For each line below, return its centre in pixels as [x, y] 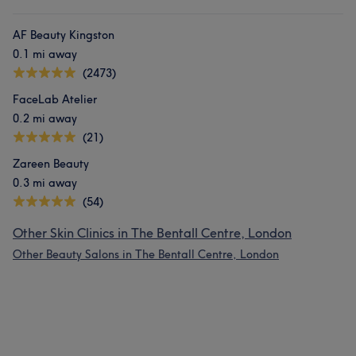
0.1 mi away [45, 54]
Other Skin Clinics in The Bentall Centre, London [152, 233]
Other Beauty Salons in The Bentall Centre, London [146, 254]
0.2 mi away [45, 118]
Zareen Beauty [51, 164]
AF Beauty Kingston [64, 35]
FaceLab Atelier [55, 99]
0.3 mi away [45, 183]
